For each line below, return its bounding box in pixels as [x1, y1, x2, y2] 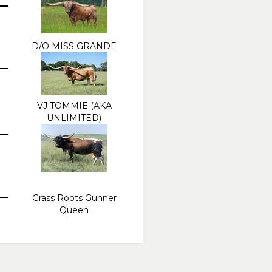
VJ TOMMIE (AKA [36, 100, 112, 111]
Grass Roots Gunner [32, 192, 117, 203]
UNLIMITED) [47, 112, 101, 123]
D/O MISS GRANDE [32, 40, 117, 52]
